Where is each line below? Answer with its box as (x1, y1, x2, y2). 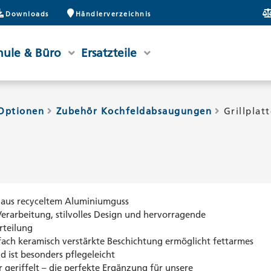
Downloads (5, 9, 49, 18)
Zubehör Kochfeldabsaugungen (56, 105, 212, 117)
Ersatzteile (81, 45, 137, 60)
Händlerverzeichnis (75, 9, 151, 18)
